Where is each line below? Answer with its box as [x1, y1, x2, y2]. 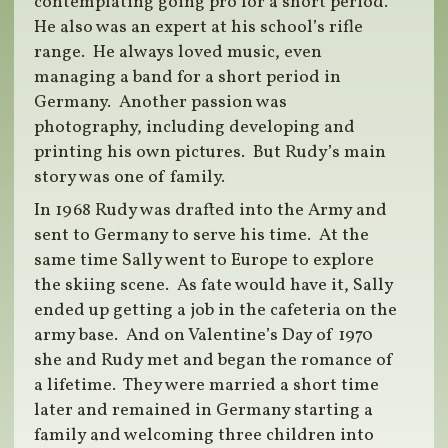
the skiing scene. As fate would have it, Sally [34, 273, 394, 299]
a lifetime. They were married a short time [34, 373, 380, 399]
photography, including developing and [34, 115, 356, 141]
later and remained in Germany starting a [34, 398, 374, 424]
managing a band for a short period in [34, 65, 342, 91]
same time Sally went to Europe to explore [34, 248, 375, 274]
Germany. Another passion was [34, 90, 288, 116]
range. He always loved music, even [34, 40, 323, 66]
